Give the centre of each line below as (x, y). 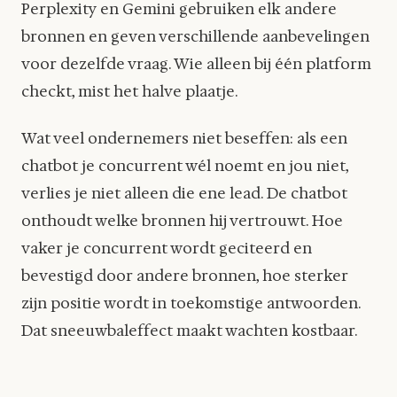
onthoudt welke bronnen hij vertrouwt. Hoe (182, 220)
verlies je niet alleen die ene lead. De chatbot (184, 193)
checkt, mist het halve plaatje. (130, 91)
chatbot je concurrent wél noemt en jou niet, (185, 165)
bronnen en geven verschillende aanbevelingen (195, 36)
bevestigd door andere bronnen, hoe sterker (185, 275)
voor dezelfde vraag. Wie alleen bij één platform (196, 63)
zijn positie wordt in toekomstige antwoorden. (191, 303)
